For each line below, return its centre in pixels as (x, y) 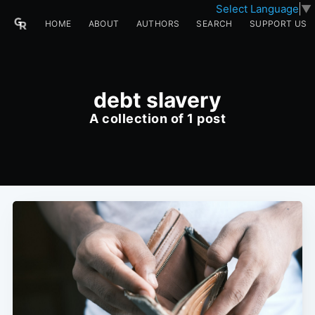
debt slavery (157, 100)
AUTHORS (158, 24)
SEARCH (214, 24)
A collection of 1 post (157, 118)
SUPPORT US (278, 24)
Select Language (257, 8)
